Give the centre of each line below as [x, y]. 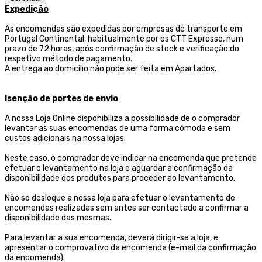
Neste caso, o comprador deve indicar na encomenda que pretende [131, 158]
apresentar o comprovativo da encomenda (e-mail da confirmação [130, 248]
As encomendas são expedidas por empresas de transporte [116, 29]
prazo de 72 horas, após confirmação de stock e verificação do [122, 49]
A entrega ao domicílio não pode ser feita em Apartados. [111, 69]
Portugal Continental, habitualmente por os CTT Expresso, [115, 39]
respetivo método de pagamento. [68, 59]
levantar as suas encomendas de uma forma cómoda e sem [118, 129]
